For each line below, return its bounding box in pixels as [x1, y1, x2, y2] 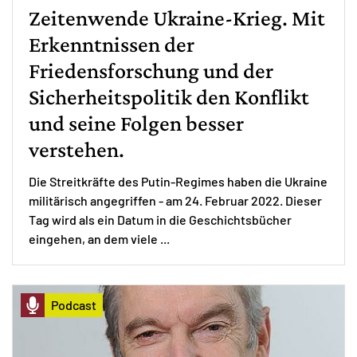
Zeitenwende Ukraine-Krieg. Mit [29, 6, 325, 31]
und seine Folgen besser [29, 111, 244, 136]
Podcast [51, 297, 96, 313]
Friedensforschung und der [29, 58, 273, 84]
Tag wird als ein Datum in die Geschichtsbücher [29, 212, 292, 228]
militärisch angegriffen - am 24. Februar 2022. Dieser [29, 193, 322, 209]
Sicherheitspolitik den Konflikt [29, 84, 309, 110]
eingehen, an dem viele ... [29, 231, 172, 247]
